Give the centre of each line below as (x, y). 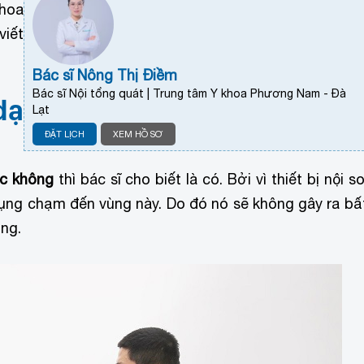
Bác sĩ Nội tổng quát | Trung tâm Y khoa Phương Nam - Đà (190, 93)
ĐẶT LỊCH (65, 134)
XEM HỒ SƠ (139, 134)
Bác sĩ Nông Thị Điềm (105, 75)
